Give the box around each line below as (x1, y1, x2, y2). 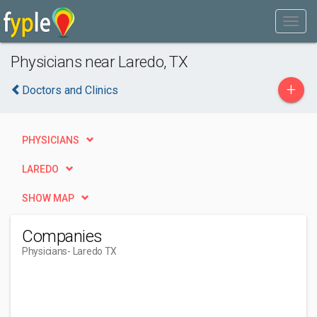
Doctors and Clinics (22, 83, 118, 97)
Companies (22, 226, 103, 246)
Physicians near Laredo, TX (11, 52, 188, 71)
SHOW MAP (22, 192, 74, 204)
